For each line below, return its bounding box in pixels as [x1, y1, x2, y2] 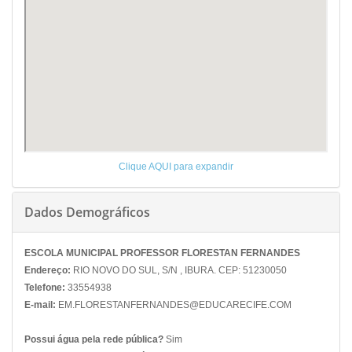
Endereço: [24, 265, 71, 276]
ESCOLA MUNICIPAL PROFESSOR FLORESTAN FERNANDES [24, 247, 300, 258]
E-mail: [24, 299, 56, 310]
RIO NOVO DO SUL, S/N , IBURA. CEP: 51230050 [71, 265, 287, 276]
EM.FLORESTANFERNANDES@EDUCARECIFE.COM [56, 299, 291, 310]
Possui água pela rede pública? [24, 334, 163, 345]
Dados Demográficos [24, 203, 150, 221]
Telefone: [24, 282, 65, 293]
